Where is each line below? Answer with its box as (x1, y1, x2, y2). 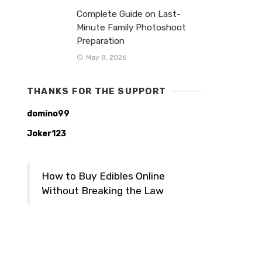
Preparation (77, 36, 125, 47)
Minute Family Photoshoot (77, 22, 186, 33)
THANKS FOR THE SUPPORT (27, 85, 167, 96)
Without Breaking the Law (42, 184, 164, 196)
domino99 (27, 108, 70, 119)
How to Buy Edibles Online (42, 170, 165, 182)
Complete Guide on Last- (77, 9, 181, 20)
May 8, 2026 (85, 53, 126, 61)
